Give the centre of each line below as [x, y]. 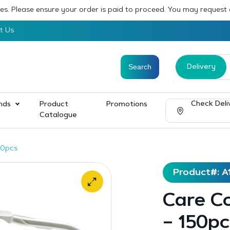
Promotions [127, 105]
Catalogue [58, 116]
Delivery [201, 67]
